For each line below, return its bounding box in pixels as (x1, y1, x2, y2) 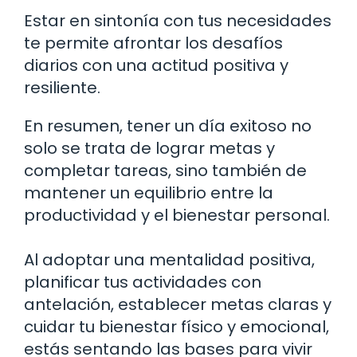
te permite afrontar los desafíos (24, 32, 283, 55)
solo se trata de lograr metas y (24, 137, 275, 160)
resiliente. (24, 76, 100, 100)
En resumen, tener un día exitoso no (24, 115, 312, 138)
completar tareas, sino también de (24, 159, 307, 182)
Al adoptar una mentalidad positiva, (24, 249, 315, 272)
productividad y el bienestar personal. (24, 204, 330, 227)
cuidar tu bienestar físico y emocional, (24, 316, 329, 339)
